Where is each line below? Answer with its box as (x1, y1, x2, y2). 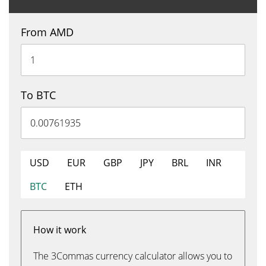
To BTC (21, 88, 56, 102)
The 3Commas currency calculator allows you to (33, 249, 232, 262)
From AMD (21, 25, 74, 39)
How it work (33, 223, 86, 236)
